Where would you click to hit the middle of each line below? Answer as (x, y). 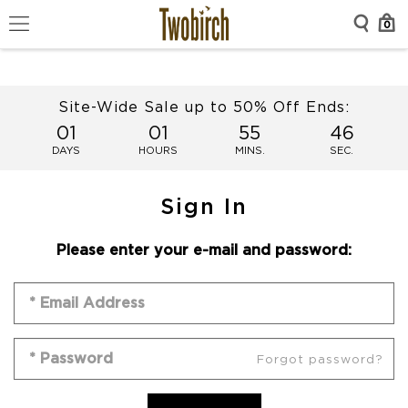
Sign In (204, 206)
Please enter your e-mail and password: (204, 250)
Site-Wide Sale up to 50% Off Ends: (204, 107)
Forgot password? (320, 359)
